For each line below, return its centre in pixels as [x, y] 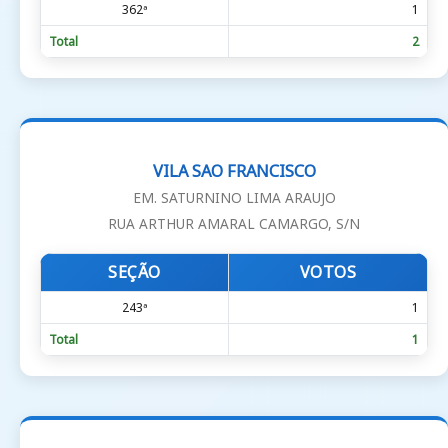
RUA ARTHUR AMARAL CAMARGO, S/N [234, 224]
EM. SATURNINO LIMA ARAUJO [234, 198]
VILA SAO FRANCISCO [234, 171]
